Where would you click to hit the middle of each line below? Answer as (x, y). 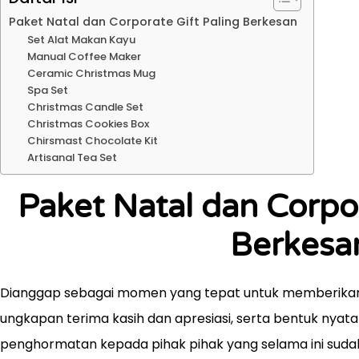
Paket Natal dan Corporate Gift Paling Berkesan (153, 22)
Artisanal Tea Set (72, 157)
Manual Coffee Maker (84, 56)
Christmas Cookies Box (88, 124)
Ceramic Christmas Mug (91, 73)
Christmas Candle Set (85, 107)
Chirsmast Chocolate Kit (92, 141)
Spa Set (47, 90)
